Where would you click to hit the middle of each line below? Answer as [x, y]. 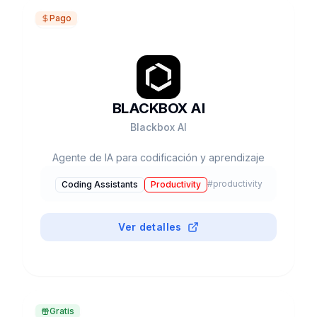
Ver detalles [150, 227]
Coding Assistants [99, 184]
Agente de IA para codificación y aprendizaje [158, 157]
